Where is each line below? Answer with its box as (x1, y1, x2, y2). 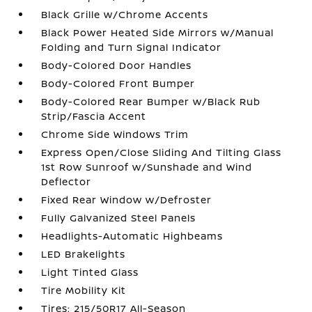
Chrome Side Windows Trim (41, 127, 189, 141)
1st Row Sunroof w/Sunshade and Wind (41, 160, 253, 173)
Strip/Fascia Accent (41, 109, 147, 123)
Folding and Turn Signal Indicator (41, 40, 222, 54)
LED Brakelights (41, 247, 126, 260)
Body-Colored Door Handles (41, 58, 192, 72)
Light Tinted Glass (41, 265, 139, 279)
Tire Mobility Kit (41, 283, 127, 297)
